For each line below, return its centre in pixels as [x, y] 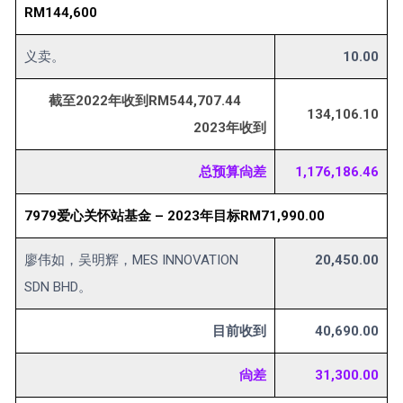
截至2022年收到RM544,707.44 [157, 101]
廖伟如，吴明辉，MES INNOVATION [131, 260]
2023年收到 [230, 128]
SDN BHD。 [58, 287]
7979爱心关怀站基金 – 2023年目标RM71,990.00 [175, 216]
